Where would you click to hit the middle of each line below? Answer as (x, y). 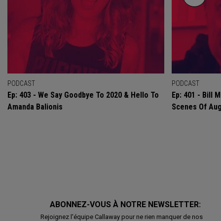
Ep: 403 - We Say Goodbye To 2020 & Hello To (83, 95)
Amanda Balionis (35, 107)
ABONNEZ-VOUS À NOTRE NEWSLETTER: (126, 204)
